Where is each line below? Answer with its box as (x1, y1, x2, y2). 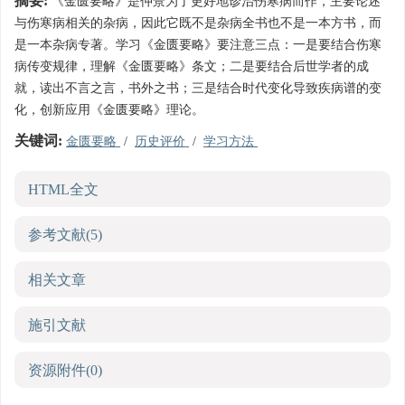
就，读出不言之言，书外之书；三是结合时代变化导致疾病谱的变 (14, 81, 381, 95)
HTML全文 (28, 182, 99, 197)
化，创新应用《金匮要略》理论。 (14, 103, 204, 117)
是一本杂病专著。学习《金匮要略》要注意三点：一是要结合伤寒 (14, 38, 381, 52)
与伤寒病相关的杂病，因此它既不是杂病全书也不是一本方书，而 (14, 16, 381, 30)
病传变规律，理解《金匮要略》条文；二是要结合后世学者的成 (14, 60, 369, 73)
